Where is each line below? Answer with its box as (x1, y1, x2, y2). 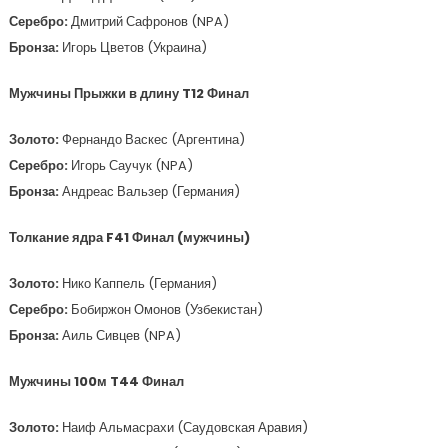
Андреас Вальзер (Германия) (61, 182, 240, 201)
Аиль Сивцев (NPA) (61, 326, 181, 345)
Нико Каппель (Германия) (61, 274, 217, 293)
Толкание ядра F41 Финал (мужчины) (8, 228, 250, 247)
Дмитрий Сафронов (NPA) (70, 12, 229, 31)
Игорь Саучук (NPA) (70, 156, 193, 175)
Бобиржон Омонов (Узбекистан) (70, 300, 263, 319)
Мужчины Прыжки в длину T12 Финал (8, 84, 249, 103)
